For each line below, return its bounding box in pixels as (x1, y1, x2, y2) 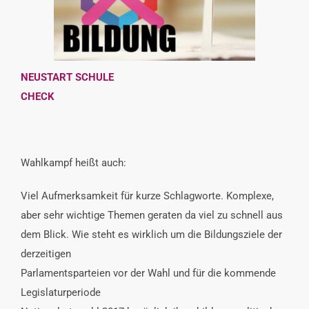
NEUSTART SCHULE (21, 70, 114, 83)
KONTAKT (15, 50, 61, 63)
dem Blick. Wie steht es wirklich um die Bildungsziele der (21, 228, 282, 241)
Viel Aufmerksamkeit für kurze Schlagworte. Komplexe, (21, 189, 274, 202)
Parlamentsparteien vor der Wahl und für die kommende (21, 266, 276, 279)
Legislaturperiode (21, 286, 101, 299)
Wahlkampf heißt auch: (21, 156, 126, 169)
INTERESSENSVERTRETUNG (15, 4, 148, 17)
